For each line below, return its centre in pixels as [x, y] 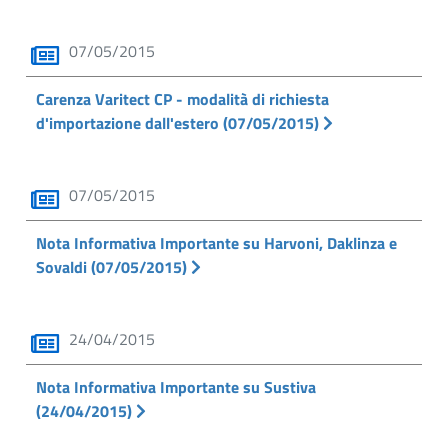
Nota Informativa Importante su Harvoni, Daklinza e [216, 243]
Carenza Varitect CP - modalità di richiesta [182, 99]
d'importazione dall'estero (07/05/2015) [179, 123]
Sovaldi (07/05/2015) [113, 267]
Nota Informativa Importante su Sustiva [176, 387]
